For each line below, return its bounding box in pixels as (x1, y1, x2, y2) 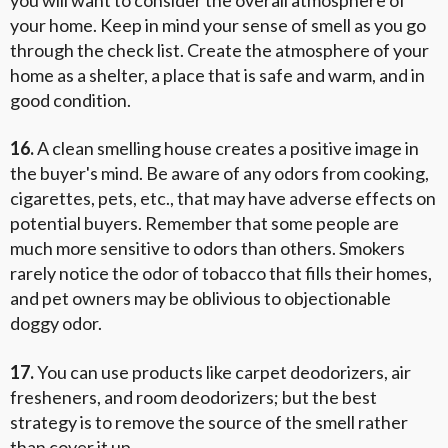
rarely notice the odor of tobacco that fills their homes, (10, 262, 432, 285)
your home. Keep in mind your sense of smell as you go (10, 13, 426, 36)
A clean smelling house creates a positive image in (34, 137, 419, 160)
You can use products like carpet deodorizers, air (34, 360, 411, 383)
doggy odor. (10, 312, 102, 335)
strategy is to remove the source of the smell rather (10, 410, 408, 433)
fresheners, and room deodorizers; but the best (10, 385, 377, 408)
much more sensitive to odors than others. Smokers (10, 237, 405, 260)
